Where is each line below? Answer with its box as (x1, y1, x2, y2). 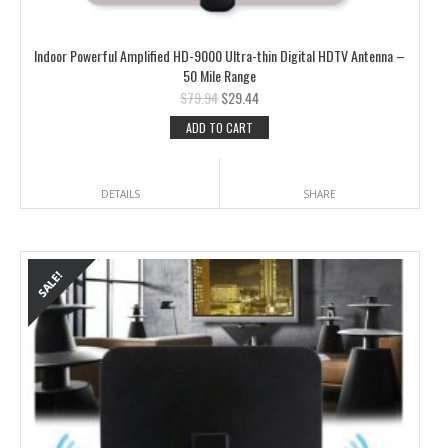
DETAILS (100, 187, 140, 202)
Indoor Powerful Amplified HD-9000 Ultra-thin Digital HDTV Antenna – (34, 44, 406, 66)
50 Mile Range (183, 64, 257, 86)
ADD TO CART (186, 119, 254, 137)
